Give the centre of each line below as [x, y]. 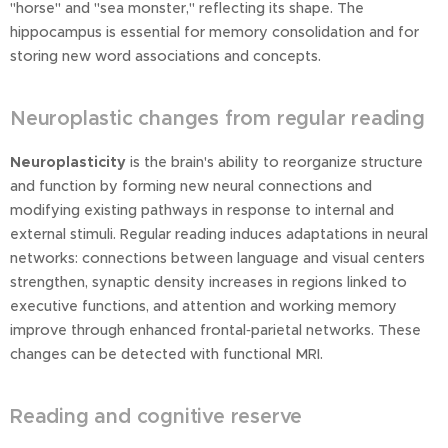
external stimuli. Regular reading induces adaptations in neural [219, 234]
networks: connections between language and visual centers [217, 258]
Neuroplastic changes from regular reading [217, 119]
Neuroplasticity [68, 162]
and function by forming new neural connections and [191, 186]
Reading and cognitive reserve [156, 417]
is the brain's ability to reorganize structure [274, 162]
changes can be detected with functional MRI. [166, 354]
